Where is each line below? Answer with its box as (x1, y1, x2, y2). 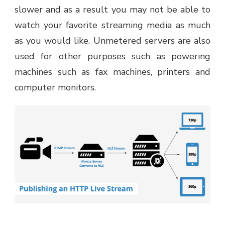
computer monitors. (15, 81, 96, 93)
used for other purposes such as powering (15, 50, 210, 62)
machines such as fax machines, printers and (15, 65, 210, 78)
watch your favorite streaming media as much (15, 19, 210, 31)
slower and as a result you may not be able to (15, 3, 210, 16)
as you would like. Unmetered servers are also (15, 34, 210, 47)
